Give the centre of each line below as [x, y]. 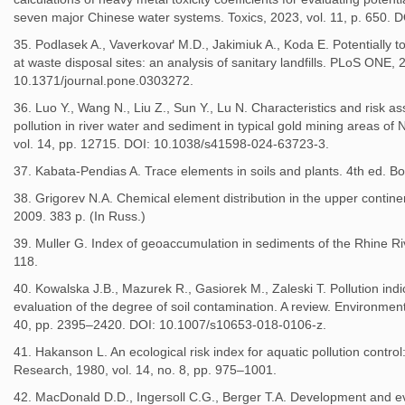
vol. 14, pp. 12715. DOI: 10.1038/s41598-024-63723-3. [171, 144]
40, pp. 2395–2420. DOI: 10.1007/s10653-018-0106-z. [170, 325]
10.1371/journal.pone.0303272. [104, 80]
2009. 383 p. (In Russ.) [80, 216]
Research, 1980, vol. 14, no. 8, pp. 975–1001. [145, 370]
